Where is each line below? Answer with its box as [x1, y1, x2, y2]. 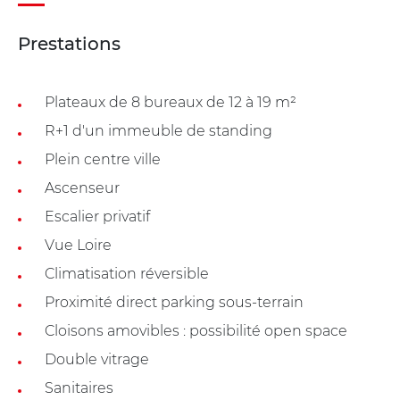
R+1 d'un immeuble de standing [45, 121, 272, 139]
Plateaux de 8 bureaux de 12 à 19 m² [45, 93, 296, 111]
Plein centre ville [45, 150, 161, 168]
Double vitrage [45, 350, 149, 368]
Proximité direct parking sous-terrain [45, 293, 304, 311]
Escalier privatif [45, 207, 150, 225]
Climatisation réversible [45, 264, 209, 282]
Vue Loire [45, 236, 112, 254]
